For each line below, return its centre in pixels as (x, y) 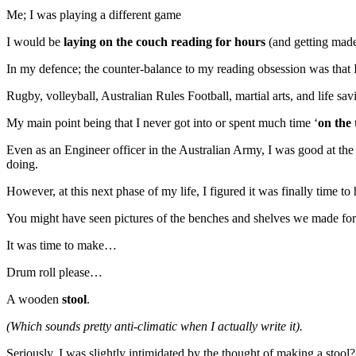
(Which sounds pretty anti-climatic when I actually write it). (155, 326)
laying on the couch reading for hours (164, 41)
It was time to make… (62, 245)
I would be (35, 41)
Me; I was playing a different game (94, 14)
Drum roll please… (54, 272)
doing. (24, 164)
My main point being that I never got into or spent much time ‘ (162, 122)
